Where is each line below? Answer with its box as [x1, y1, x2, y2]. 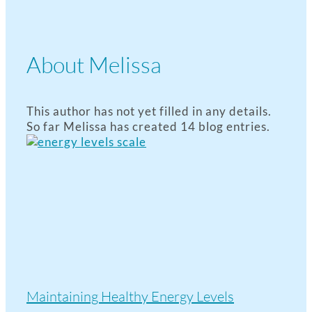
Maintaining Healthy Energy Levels [26, 288, 234, 305]
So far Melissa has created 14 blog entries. [26, 119, 270, 134]
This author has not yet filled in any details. [26, 104, 272, 118]
